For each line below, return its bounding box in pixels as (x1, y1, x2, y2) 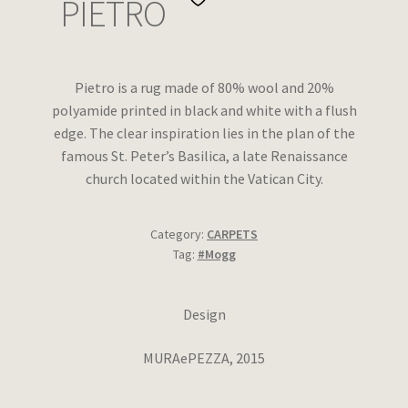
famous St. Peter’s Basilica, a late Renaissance (60, 147, 348, 166)
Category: (150, 225, 207, 242)
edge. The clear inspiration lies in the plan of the (53, 124, 355, 143)
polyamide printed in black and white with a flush (51, 101, 357, 120)
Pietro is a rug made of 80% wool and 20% (74, 78, 334, 97)
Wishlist (21, 6, 73, 25)
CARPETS (207, 225, 258, 242)
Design (182, 305, 226, 324)
